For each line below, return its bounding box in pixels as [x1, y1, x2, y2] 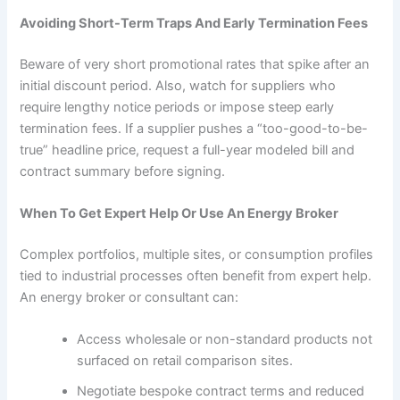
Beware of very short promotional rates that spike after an [20, 55, 371, 72]
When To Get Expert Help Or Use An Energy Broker [20, 205, 339, 222]
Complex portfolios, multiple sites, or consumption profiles [20, 246, 374, 262]
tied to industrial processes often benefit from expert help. [20, 267, 372, 284]
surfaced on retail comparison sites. [77, 353, 294, 370]
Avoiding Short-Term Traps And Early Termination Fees [20, 14, 369, 31]
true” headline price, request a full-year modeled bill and [20, 141, 355, 158]
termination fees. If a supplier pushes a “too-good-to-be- [20, 120, 369, 137]
